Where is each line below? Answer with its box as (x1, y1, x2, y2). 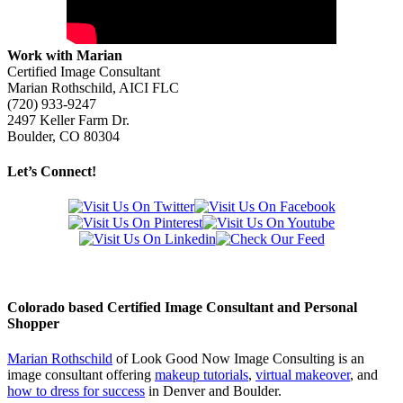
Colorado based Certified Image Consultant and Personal (7, 299, 357, 315)
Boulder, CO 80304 (7, 128, 120, 144)
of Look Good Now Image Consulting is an (112, 350, 364, 366)
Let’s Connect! (7, 164, 96, 180)
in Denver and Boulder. (145, 382, 282, 399)
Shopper (7, 315, 59, 331)
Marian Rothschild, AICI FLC (7, 79, 179, 95)
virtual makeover (255, 366, 350, 382)
